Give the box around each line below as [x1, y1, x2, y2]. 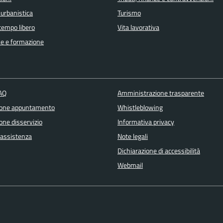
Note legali [117, 131, 148, 142]
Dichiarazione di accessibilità [117, 145, 200, 157]
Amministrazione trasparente [117, 88, 204, 99]
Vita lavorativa [117, 21, 159, 33]
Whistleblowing [117, 102, 163, 113]
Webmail [117, 160, 143, 171]
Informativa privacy [117, 116, 174, 128]
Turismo [117, 7, 141, 18]
